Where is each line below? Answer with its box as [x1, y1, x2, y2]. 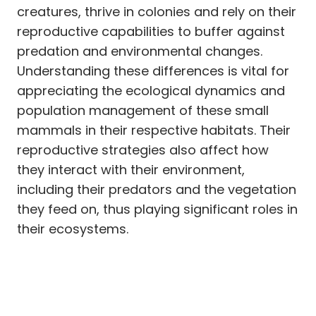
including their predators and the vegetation [17, 180, 296, 198]
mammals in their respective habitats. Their [17, 121, 291, 139]
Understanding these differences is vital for [17, 61, 289, 80]
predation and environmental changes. [17, 42, 262, 60]
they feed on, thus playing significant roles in [17, 200, 298, 218]
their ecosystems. [17, 219, 128, 238]
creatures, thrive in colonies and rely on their [17, 2, 296, 20]
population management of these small [17, 101, 269, 119]
